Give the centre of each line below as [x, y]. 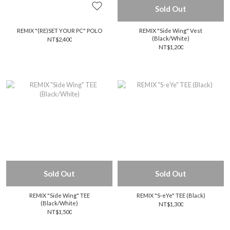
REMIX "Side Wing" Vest [171, 31]
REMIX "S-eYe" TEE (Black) [171, 195]
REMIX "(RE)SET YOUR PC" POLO [59, 31]
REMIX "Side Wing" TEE [59, 195]
